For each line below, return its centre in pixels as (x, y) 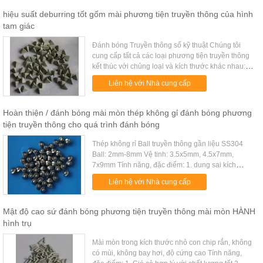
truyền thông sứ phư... (127, 87)
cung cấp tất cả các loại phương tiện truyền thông (171, 56)
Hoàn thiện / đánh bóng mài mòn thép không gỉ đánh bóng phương (127, 113)
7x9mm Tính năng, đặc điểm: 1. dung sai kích (164, 165)
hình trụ (17, 223)
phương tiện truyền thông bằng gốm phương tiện (171, 77)
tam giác (19, 26)
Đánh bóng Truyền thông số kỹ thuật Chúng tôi (167, 45)
